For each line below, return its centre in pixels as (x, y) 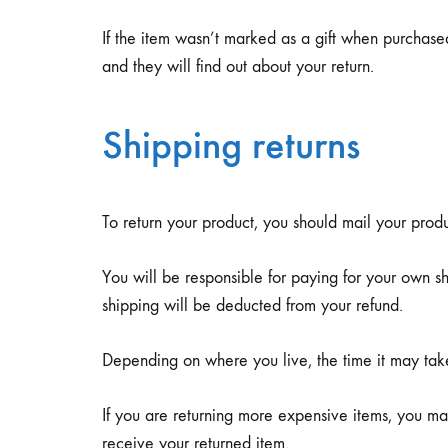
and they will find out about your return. (238, 66)
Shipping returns (231, 145)
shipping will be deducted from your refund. (252, 306)
